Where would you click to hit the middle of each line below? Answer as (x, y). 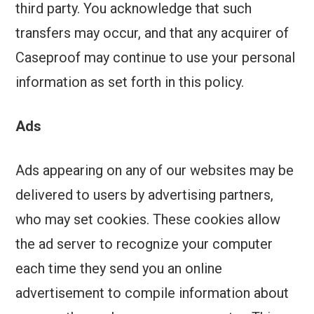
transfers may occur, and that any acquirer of (152, 33)
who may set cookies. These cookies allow (148, 220)
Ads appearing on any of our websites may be (155, 171)
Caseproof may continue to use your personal (156, 58)
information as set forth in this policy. (130, 82)
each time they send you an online (119, 269)
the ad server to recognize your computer (144, 244)
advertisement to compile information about (152, 293)
